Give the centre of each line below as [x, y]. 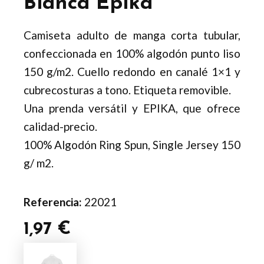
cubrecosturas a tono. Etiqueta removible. [127, 90]
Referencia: [54, 202]
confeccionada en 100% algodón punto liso [132, 54]
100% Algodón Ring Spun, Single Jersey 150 [132, 145]
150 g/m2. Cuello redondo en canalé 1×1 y [132, 72]
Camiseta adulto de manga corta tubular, [132, 35]
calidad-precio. [60, 127]
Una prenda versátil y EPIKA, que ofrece [132, 108]
